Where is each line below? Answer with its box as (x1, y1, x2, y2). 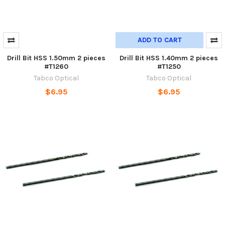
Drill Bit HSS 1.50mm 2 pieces (7, 53, 105, 62)
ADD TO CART (137, 35, 182, 44)
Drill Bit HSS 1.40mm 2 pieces (120, 53, 218, 62)
